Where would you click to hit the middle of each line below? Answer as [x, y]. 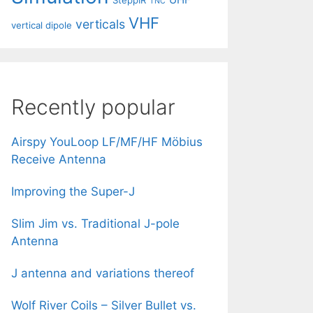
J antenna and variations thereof [103, 273]
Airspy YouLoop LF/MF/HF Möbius [107, 141]
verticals [100, 24]
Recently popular [93, 107]
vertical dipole [42, 25]
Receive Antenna [59, 159]
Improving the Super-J [73, 191]
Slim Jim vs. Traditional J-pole [95, 223]
